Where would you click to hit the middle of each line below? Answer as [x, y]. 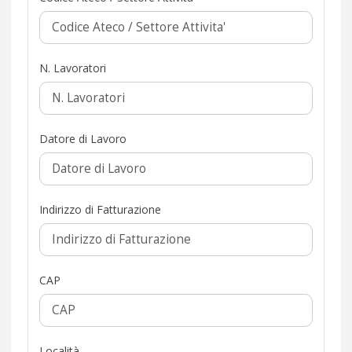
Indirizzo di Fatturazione [100, 209]
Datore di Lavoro [83, 138]
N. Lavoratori [73, 68]
